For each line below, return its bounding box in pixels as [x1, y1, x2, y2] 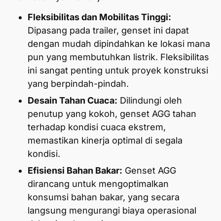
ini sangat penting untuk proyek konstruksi [28, 65, 208, 76]
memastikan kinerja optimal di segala [28, 135, 183, 146]
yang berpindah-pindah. [28, 78, 129, 89]
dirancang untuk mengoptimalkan [28, 179, 169, 189]
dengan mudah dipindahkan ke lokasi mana [28, 38, 210, 49]
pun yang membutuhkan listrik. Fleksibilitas [28, 52, 209, 63]
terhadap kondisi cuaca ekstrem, [28, 122, 166, 133]
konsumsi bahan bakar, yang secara [28, 192, 180, 203]
